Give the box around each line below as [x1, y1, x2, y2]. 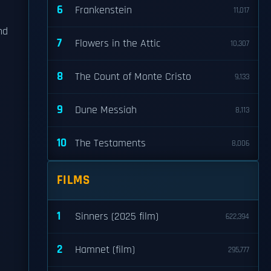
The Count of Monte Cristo [75, 70, 191, 83]
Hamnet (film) [75, 243, 135, 256]
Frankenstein [75, 4, 132, 17]
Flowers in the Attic [75, 37, 160, 50]
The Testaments [75, 137, 146, 150]
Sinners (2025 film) [75, 210, 158, 223]
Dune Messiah [75, 103, 137, 117]
